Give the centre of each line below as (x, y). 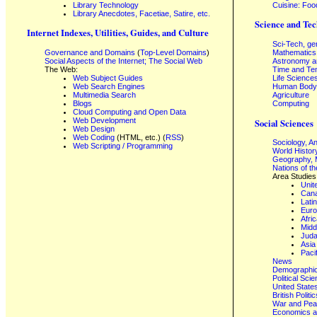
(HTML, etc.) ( (140, 137)
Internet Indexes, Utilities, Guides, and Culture (118, 33)
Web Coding (94, 137)
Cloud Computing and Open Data (129, 111)
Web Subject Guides (108, 77)
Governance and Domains (90, 52)
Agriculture (291, 94)
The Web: (61, 69)
